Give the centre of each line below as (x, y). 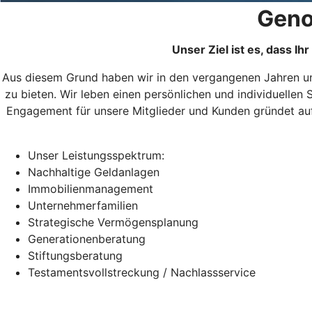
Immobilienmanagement (91, 189)
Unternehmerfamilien (83, 205)
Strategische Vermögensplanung (113, 222)
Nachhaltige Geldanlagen (94, 172)
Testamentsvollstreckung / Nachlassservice (142, 272)
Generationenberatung (87, 239)
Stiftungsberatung (75, 256)
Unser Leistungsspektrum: (96, 155)
